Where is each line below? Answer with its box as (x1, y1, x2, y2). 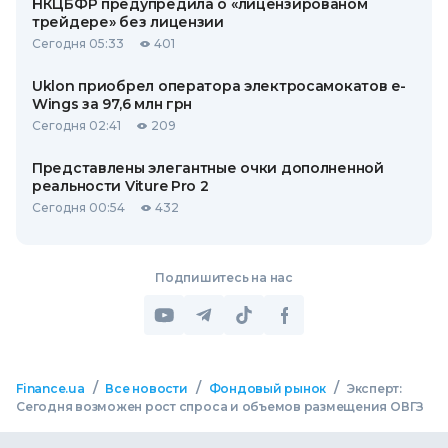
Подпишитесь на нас (155, 270, 293, 285)
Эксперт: (346, 381, 403, 396)
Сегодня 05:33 (32, 36, 124, 51)
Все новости (105, 381, 188, 396)
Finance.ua (16, 381, 85, 396)
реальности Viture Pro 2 (32, 177, 209, 195)
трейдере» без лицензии (32, 13, 224, 31)
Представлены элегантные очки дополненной (32, 159, 384, 177)
